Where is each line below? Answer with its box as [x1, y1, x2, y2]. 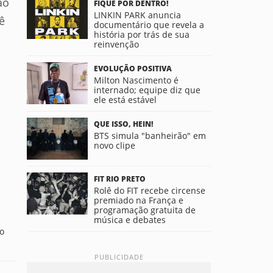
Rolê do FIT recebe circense [94, 185, 205, 197]
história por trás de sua [94, 29, 190, 40]
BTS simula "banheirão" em [94, 130, 206, 141]
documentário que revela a [94, 19, 204, 30]
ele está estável [94, 94, 157, 105]
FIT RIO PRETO [94, 174, 146, 185]
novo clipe [94, 140, 135, 151]
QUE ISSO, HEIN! [94, 119, 153, 129]
